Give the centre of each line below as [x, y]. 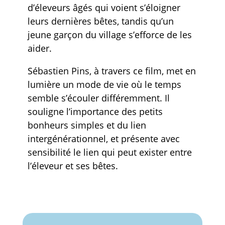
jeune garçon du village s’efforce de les [109, 34]
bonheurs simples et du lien [87, 125]
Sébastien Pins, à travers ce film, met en [111, 71]
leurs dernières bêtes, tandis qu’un [100, 21]
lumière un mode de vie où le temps [104, 84]
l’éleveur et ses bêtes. [73, 165]
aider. [39, 48]
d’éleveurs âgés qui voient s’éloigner [104, 7]
